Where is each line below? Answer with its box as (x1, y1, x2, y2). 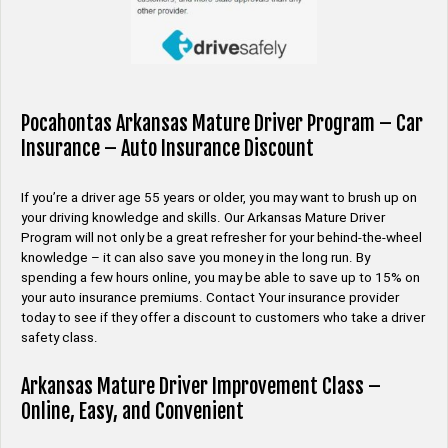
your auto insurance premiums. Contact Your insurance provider (21, 289, 399, 305)
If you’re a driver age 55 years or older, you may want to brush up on (21, 189, 417, 205)
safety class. (21, 329, 98, 345)
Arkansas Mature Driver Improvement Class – (21, 374, 381, 400)
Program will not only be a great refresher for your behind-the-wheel (21, 229, 422, 245)
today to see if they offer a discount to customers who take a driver (21, 309, 425, 325)
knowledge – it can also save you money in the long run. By (21, 249, 370, 265)
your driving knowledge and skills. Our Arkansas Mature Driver (21, 209, 385, 225)
